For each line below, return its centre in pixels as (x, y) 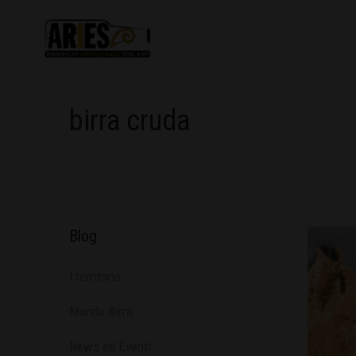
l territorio (95, 277)
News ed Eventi (110, 346)
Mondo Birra (101, 311)
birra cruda (130, 121)
